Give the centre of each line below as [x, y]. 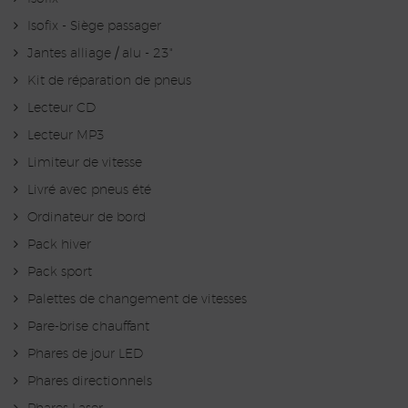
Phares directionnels [90, 382]
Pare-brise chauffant [88, 327]
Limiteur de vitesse [85, 163]
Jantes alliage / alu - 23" [100, 54]
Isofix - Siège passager [94, 27]
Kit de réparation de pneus [109, 82]
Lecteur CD [61, 109]
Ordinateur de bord [87, 218]
